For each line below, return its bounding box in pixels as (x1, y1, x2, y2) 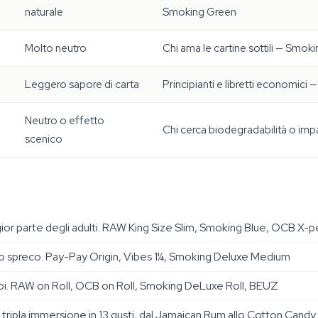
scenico (25, 132, 62, 146)
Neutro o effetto (25, 114, 104, 128)
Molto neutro (25, 41, 87, 55)
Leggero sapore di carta (25, 77, 139, 92)
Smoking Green (163, 5, 236, 19)
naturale (25, 5, 63, 19)
